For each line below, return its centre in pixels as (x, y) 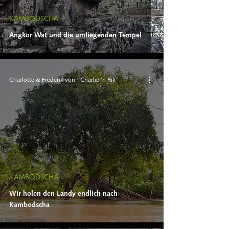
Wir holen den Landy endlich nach (63, 193)
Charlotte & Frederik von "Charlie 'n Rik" (64, 80)
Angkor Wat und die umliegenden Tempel (75, 35)
